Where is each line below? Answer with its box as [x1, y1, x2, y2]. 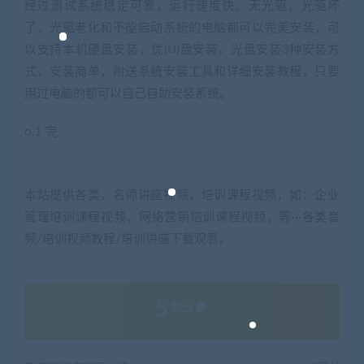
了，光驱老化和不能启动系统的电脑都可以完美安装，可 [24, 21, 340, 34]
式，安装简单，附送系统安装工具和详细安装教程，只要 [24, 65, 340, 78]
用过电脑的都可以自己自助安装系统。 [24, 87, 232, 100]
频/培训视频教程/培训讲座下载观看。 [24, 232, 231, 245]
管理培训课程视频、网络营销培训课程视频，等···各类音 [24, 210, 340, 223]
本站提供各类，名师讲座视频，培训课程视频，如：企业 [24, 188, 340, 201]
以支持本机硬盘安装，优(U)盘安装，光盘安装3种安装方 [24, 43, 340, 56]
